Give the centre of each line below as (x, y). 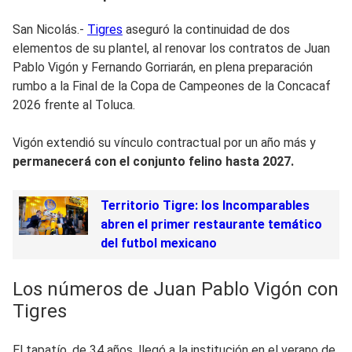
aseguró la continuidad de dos (206, 29)
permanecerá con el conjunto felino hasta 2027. (153, 161)
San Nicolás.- (50, 29)
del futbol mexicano (158, 243)
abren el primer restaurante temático (211, 224)
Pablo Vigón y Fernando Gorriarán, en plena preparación (163, 67)
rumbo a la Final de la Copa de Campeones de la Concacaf (172, 86)
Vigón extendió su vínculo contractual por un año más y (164, 142)
